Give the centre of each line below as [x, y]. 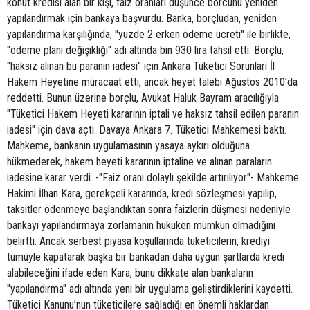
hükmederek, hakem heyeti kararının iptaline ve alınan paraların [139, 162]
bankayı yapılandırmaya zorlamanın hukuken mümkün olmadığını [141, 225]
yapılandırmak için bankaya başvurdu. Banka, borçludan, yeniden [142, 18]
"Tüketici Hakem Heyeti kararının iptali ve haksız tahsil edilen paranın [153, 114]
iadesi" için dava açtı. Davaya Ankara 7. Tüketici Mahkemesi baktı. [147, 130]
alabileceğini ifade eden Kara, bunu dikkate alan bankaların [130, 273]
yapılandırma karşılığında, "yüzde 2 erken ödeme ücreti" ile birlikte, [149, 34]
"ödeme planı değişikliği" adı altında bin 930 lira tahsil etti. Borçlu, [145, 50]
